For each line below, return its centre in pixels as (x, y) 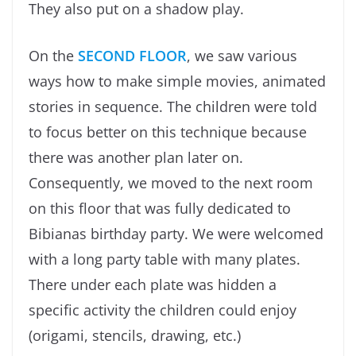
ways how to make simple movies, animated (177, 81)
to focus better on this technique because (168, 132)
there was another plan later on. (136, 157)
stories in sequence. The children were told (173, 106)
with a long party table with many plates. (164, 259)
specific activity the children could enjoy (163, 310)
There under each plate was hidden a (153, 284)
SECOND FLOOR (132, 55)
